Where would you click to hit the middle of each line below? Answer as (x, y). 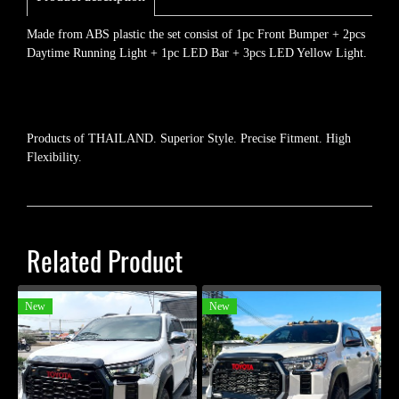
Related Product (105, 261)
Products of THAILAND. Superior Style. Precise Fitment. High (189, 138)
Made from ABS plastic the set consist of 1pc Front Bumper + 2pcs (196, 34)
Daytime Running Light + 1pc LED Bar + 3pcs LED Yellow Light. (197, 53)
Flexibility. (54, 157)
